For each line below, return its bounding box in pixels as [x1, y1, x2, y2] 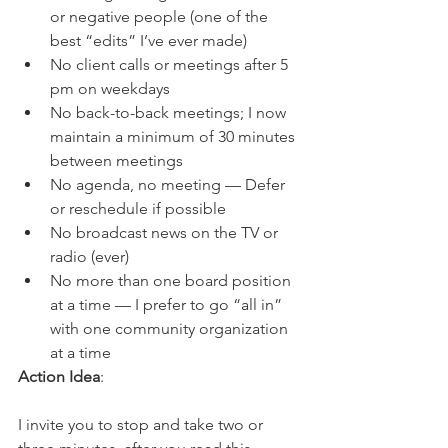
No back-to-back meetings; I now [50, 103, 290, 123]
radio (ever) [50, 247, 129, 267]
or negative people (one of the [50, 7, 272, 27]
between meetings [50, 151, 183, 171]
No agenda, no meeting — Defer [50, 175, 289, 195]
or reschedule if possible [50, 199, 226, 219]
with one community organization [50, 319, 292, 339]
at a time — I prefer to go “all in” [50, 295, 286, 315]
